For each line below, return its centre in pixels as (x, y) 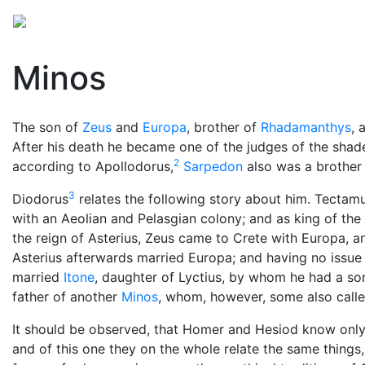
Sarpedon (213, 166)
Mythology (79, 20)
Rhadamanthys (306, 127)
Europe (147, 20)
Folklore (302, 20)
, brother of (224, 127)
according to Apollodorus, (93, 166)
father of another (67, 297)
